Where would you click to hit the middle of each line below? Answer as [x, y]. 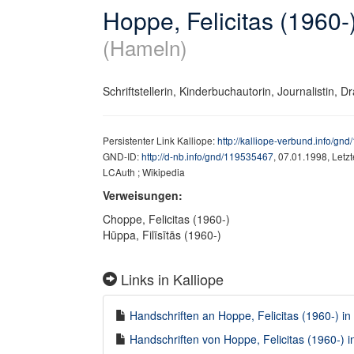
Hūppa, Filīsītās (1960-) [162, 235]
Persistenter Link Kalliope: [160, 140]
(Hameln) [145, 47]
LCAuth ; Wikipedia [144, 172]
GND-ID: [122, 156]
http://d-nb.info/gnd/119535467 [207, 156]
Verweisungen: [143, 195]
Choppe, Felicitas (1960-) [166, 219]
